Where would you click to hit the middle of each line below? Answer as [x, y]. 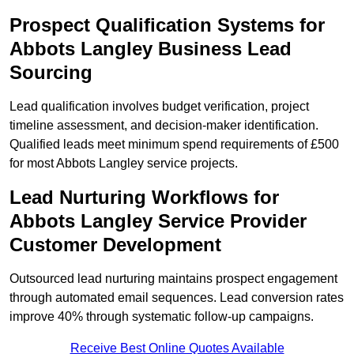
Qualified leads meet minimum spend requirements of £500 [174, 145]
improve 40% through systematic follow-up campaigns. [162, 317]
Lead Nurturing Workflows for [144, 198]
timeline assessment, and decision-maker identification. [164, 126]
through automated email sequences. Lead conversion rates [177, 298]
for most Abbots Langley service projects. [124, 164]
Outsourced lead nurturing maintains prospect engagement [173, 279]
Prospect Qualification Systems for [167, 25]
